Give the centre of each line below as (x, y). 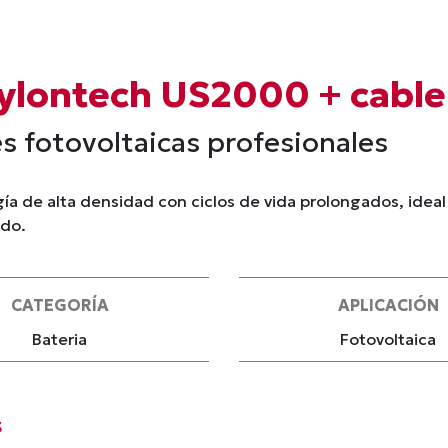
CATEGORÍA (59, 305)
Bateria (60, 339)
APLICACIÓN (388, 305)
